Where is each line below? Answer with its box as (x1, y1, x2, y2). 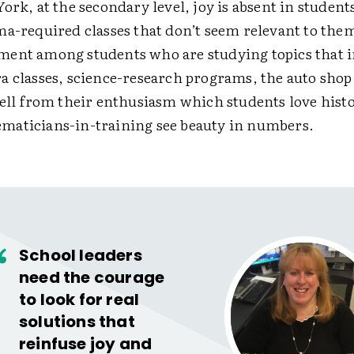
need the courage (18, 265, 165, 288)
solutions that (18, 310, 135, 333)
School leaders (18, 243, 142, 266)
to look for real (18, 288, 140, 311)
